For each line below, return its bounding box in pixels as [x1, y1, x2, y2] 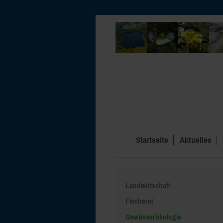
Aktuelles [179, 134, 212, 145]
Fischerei [125, 197, 153, 206]
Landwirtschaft [125, 181, 170, 190]
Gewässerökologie [125, 212, 181, 221]
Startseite [135, 134, 168, 145]
